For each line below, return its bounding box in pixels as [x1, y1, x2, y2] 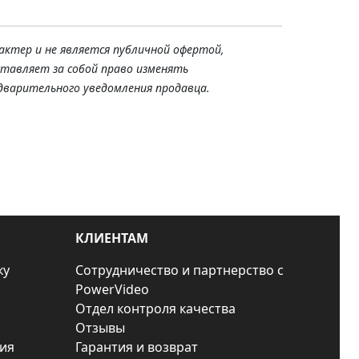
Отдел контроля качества [75, 300, 236, 317]
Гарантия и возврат [75, 338, 198, 356]
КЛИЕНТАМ [75, 229, 148, 247]
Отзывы [75, 319, 125, 337]
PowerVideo [75, 280, 149, 298]
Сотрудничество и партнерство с [75, 261, 284, 279]
